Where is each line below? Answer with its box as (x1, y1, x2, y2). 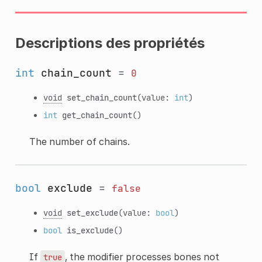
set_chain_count (66, 91, 137, 103)
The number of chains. (29, 135, 130, 147)
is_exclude (66, 224, 113, 236)
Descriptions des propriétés (15, 34, 205, 51)
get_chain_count (61, 109, 132, 120)
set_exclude (66, 206, 118, 218)
